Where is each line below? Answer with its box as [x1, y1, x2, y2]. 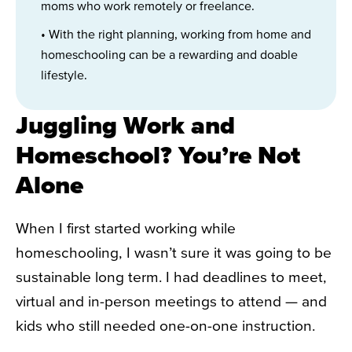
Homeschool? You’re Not [16, 140, 300, 168]
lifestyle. [41, 67, 87, 82]
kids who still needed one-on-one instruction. [16, 316, 319, 334]
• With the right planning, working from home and [41, 26, 311, 41]
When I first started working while [16, 218, 236, 236]
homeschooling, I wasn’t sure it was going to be [16, 243, 332, 261]
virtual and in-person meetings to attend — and [16, 291, 327, 310]
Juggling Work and [16, 110, 235, 138]
